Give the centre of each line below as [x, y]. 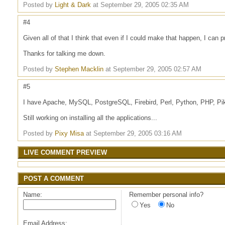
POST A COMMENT [54, 179]
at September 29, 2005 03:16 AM [133, 133]
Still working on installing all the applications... [90, 118]
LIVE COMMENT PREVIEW [65, 152]
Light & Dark [73, 5]
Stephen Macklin [79, 69]
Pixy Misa [69, 133]
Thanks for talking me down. [64, 53]
